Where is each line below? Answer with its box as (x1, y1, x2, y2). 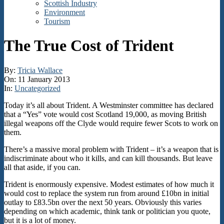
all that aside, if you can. (4, 162, 80, 171)
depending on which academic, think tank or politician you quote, (4, 206, 210, 215)
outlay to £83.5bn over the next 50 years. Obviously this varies (4, 197, 201, 206)
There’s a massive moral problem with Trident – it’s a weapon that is (4, 144, 218, 153)
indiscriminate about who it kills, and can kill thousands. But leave (4, 153, 212, 162)
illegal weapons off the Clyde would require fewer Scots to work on (4, 118, 218, 127)
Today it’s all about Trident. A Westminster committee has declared (4, 100, 213, 109)
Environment (44, 7, 85, 16)
